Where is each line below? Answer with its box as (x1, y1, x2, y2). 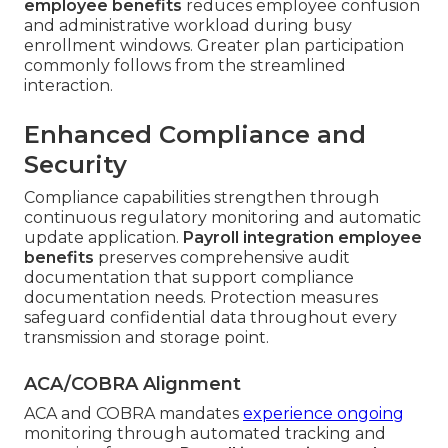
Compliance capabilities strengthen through (24, 188, 379, 208)
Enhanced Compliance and (24, 120, 366, 150)
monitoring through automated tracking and (24, 424, 386, 444)
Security (24, 150, 127, 180)
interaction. (24, 76, 113, 96)
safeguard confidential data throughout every (24, 308, 397, 328)
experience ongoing (243, 404, 404, 424)
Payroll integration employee (183, 228, 422, 248)
